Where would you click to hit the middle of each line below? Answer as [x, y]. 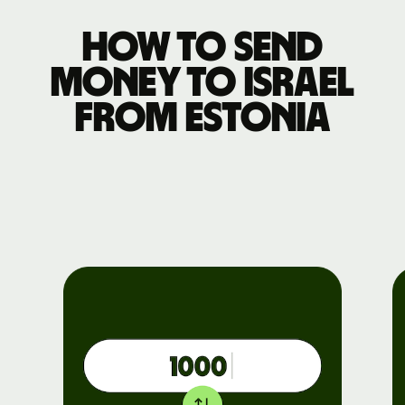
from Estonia [202, 118]
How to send [202, 47]
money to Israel [202, 83]
